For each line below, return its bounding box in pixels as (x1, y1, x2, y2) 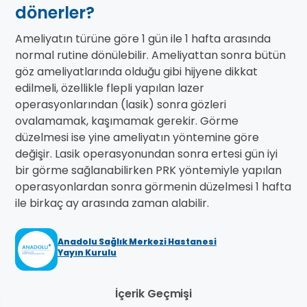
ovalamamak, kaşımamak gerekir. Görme (15, 113, 238, 130)
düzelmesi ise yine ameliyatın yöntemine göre (15, 130, 259, 146)
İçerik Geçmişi (115, 286, 192, 302)
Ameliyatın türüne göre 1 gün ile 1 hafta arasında (15, 31, 271, 47)
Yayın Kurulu (58, 247, 116, 259)
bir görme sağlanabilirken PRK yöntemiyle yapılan (15, 162, 282, 179)
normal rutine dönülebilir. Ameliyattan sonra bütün (15, 47, 286, 64)
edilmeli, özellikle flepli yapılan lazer (15, 80, 204, 97)
